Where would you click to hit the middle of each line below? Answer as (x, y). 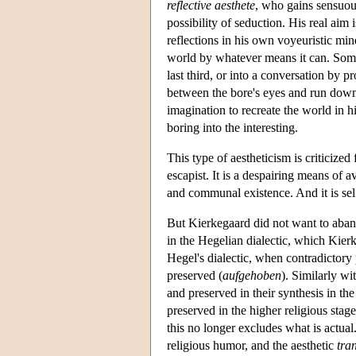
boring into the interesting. (232, 128)
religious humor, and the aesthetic (252, 346)
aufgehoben (252, 276)
